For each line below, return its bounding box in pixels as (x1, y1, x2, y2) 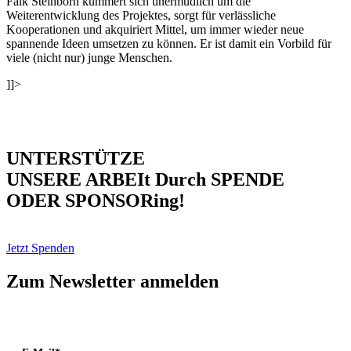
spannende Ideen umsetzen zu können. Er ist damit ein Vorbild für (6, 36, 331, 50)
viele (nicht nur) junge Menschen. (6, 50, 172, 64)
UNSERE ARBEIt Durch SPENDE (6, 168, 284, 190)
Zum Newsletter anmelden (6, 270, 219, 291)
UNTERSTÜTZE (6, 147, 145, 168)
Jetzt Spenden (6, 241, 74, 255)
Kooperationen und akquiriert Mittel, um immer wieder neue (6, 22, 304, 36)
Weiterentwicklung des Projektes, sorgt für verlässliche (6, 8, 276, 22)
